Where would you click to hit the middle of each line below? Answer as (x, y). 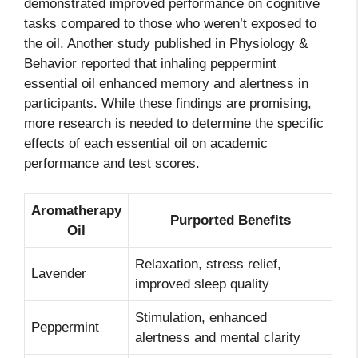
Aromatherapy (76, 211)
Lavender (59, 274)
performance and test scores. (112, 163)
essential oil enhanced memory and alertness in (166, 83)
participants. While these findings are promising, (168, 103)
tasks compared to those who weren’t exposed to (170, 23)
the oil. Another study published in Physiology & (166, 43)
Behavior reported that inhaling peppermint (150, 63)
